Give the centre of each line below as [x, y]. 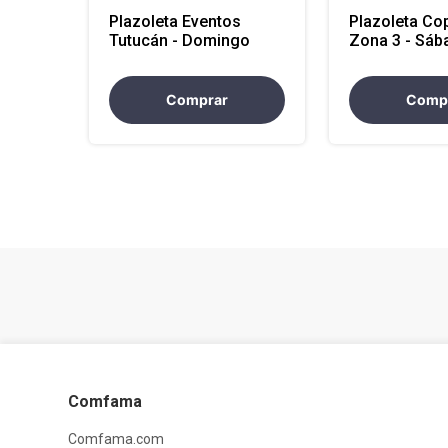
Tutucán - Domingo [179, 41]
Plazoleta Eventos [174, 22]
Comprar [196, 100]
